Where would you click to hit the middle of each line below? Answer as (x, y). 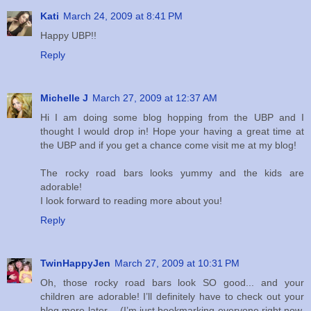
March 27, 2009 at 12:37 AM (155, 98)
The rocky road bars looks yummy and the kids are (172, 173)
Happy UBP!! (68, 36)
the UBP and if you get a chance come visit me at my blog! (168, 145)
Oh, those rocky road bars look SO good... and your (172, 283)
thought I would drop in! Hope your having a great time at (172, 132)
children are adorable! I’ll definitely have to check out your (172, 297)
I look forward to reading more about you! (131, 201)
